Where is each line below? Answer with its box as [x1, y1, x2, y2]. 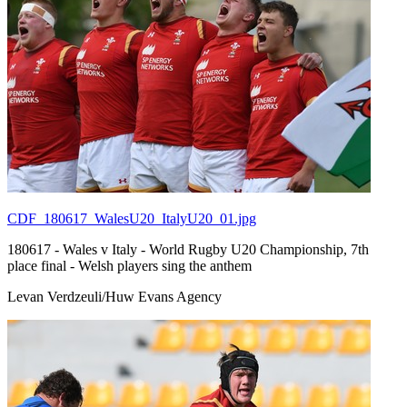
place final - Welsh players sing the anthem [7, 257, 252, 273]
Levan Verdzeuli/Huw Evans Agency [7, 288, 222, 304]
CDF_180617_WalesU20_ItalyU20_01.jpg [7, 210, 256, 226]
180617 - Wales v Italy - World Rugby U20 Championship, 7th [7, 241, 369, 257]
